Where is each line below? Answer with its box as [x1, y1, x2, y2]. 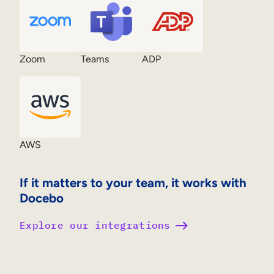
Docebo [20, 190, 64, 206]
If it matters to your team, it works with [20, 174, 246, 190]
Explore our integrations [20, 219, 171, 232]
